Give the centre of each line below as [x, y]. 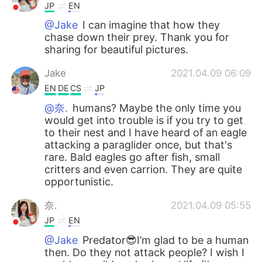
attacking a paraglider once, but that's [139, 144]
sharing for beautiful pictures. [117, 50]
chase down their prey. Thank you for [137, 37]
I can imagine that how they [150, 25]
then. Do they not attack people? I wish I [145, 252]
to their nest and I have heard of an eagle [146, 132]
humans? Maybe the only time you [156, 108]
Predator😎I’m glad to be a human [164, 240]
